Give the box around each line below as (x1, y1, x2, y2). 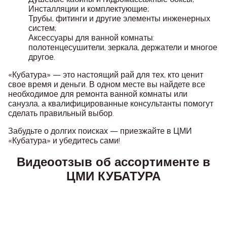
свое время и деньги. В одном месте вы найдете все (8, 79, 205, 89)
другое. (28, 52, 55, 62)
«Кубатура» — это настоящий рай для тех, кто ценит (8, 69, 203, 80)
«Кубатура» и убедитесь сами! (8, 135, 120, 145)
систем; (28, 23, 56, 33)
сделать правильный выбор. (8, 108, 114, 118)
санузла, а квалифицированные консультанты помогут (8, 98, 213, 108)
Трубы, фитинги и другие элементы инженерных (28, 13, 210, 23)
